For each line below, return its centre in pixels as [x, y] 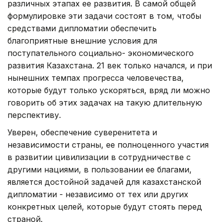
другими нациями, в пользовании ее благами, [100, 169]
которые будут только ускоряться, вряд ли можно [109, 90]
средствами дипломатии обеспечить [82, 28]
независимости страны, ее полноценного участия [108, 144]
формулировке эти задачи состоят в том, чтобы [104, 16]
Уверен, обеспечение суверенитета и [82, 132]
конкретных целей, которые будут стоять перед [105, 206]
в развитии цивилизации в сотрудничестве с [99, 157]
